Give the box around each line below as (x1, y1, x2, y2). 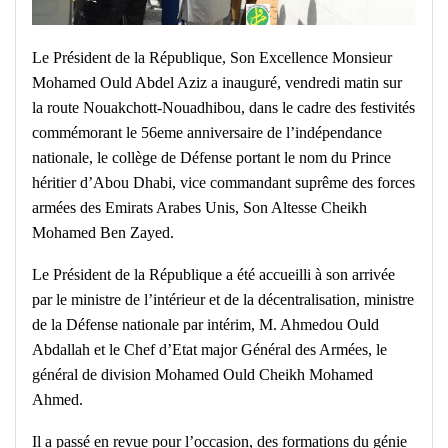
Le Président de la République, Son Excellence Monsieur (32, 49, 392, 67)
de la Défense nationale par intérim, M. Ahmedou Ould (32, 316, 379, 334)
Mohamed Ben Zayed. (32, 224, 174, 242)
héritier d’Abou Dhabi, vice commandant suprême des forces (32, 174, 415, 192)
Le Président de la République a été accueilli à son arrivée (32, 266, 395, 284)
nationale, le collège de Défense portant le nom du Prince (32, 149, 391, 167)
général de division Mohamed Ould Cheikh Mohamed (32, 366, 373, 384)
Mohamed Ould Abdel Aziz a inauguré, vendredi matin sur (32, 74, 402, 92)
